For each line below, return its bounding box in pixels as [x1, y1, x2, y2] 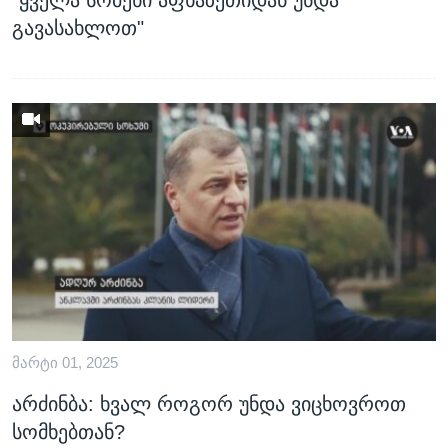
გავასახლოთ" [12, 16, 144, 39]
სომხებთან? [12, 421, 125, 443]
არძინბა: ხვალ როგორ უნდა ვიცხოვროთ [12, 393, 406, 415]
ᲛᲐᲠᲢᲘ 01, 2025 [12, 355, 118, 371]
